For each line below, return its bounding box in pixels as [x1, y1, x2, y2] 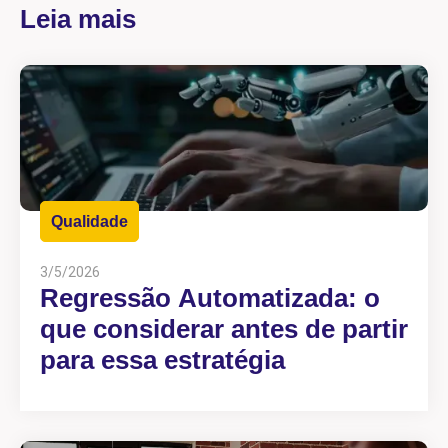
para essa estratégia [40, 345, 285, 376]
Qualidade [51, 213, 128, 231]
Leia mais [20, 4, 136, 34]
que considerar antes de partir [40, 314, 408, 345]
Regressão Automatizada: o [40, 283, 380, 314]
